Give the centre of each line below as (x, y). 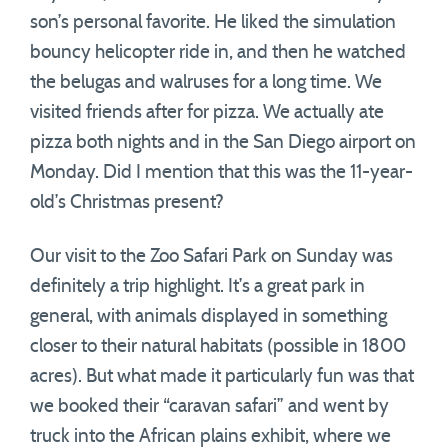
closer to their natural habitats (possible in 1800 (218, 346)
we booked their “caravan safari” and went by (209, 406)
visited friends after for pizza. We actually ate (207, 112)
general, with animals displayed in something (208, 316)
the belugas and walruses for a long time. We (206, 82)
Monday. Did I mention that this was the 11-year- (221, 172)
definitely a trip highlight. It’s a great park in (197, 286)
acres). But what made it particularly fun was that (222, 376)
